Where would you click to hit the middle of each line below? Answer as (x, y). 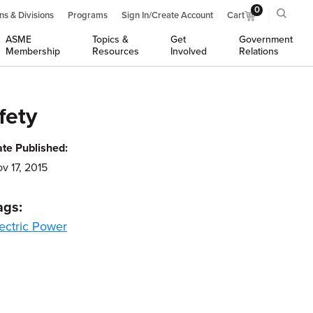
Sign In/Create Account (167, 15)
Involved (189, 51)
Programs (88, 15)
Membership (33, 51)
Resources (115, 51)
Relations (259, 51)
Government (265, 39)
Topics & (110, 39)
